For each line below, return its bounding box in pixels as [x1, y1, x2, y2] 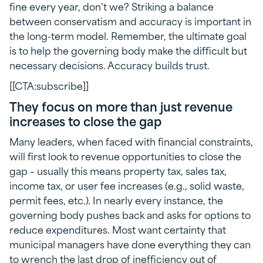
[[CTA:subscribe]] [9, 77, 89, 93]
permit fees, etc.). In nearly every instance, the [9, 192, 223, 208]
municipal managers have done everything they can [9, 236, 251, 252]
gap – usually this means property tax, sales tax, [9, 163, 227, 178]
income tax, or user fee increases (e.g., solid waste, [9, 177, 244, 193]
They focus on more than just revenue [9, 96, 232, 116]
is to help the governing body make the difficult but [9, 42, 247, 58]
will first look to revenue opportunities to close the [9, 148, 241, 164]
